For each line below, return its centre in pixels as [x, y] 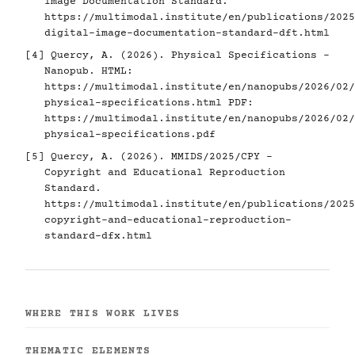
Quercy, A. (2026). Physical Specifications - [187, 55]
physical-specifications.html [133, 103]
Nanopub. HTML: [89, 71]
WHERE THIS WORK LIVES [103, 313]
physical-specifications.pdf [130, 134]
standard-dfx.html [98, 236]
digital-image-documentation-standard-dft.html [187, 33]
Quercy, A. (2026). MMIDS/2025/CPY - [158, 157]
